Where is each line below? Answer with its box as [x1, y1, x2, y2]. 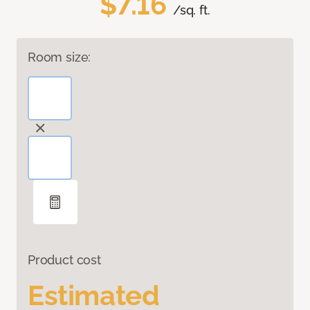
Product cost [28, 253, 101, 268]
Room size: [28, 50, 91, 65]
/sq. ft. [173, 3, 210, 18]
